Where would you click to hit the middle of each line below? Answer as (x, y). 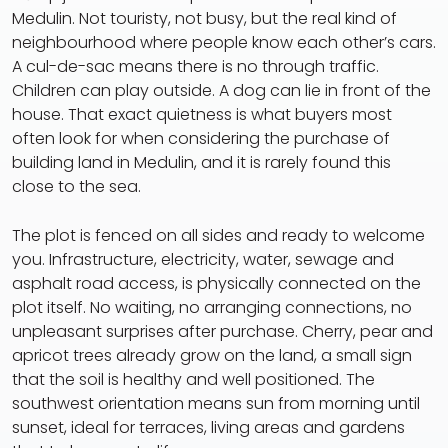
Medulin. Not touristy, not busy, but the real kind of (204, 18)
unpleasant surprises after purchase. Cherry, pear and (222, 331)
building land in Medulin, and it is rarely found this (201, 162)
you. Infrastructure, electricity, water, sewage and (203, 259)
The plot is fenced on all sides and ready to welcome (218, 235)
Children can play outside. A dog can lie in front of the (221, 90)
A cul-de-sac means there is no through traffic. (195, 66)
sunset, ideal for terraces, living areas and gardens (208, 427)
